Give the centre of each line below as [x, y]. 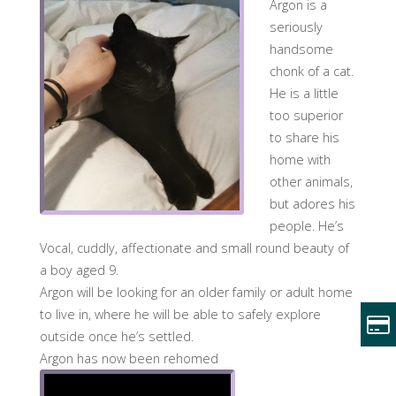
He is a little [304, 94]
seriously [296, 27]
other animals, [311, 182]
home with [300, 160]
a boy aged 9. [79, 270]
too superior [306, 116]
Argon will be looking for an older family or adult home [196, 293]
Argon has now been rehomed [129, 359]
